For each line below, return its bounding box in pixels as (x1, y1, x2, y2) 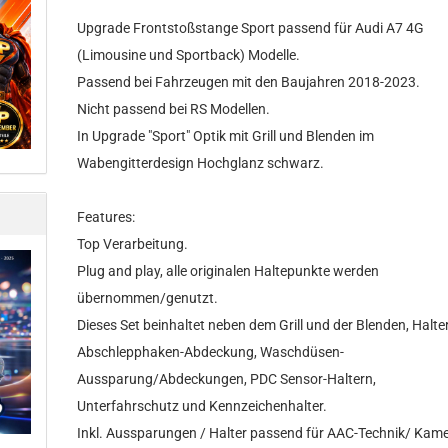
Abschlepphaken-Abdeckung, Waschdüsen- (77, 344, 345, 360)
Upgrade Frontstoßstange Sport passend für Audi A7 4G (77, 20, 425, 36)
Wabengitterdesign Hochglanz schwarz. (77, 155, 325, 171)
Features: (77, 209, 136, 225)
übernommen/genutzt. (77, 290, 219, 306)
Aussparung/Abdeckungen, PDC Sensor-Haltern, (77, 371, 377, 387)
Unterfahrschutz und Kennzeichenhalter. (77, 398, 328, 414)
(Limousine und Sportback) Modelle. (77, 47, 301, 63)
